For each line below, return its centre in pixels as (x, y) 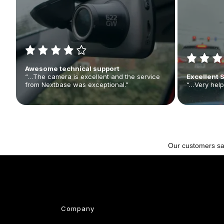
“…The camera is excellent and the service (93, 76)
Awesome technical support (72, 68)
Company (78, 208)
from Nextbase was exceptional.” (77, 84)
